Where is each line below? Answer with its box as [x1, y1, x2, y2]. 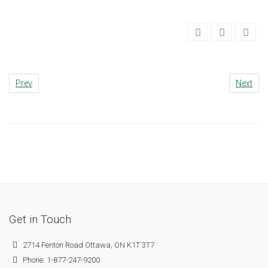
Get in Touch [9, 212, 71, 226]
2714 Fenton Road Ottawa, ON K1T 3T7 [20, 240, 154, 249]
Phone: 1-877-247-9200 [20, 255, 100, 264]
